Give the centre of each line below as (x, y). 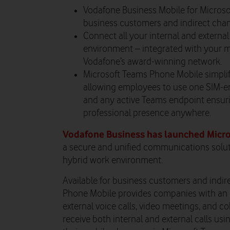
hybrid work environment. (113, 160)
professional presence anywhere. (147, 113)
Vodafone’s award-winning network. (152, 62)
